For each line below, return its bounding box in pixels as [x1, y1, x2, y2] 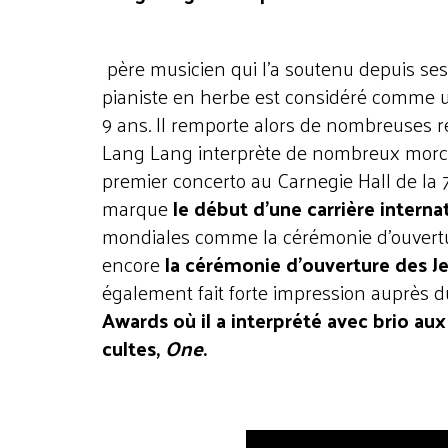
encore [102, 246, 165, 282]
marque [102, 190, 173, 226]
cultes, [102, 330, 165, 366]
